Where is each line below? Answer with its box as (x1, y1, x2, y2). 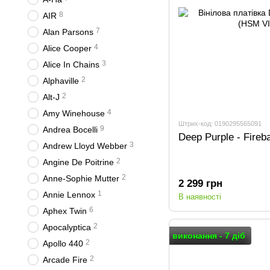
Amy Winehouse (43, 108, 105, 118)
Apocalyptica (43, 222, 91, 232)
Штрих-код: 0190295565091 (178, 120, 262, 128)
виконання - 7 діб (172, 230, 245, 240)
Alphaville (43, 76, 79, 86)
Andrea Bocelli (43, 125, 98, 134)
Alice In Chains (43, 60, 99, 69)
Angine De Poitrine (43, 157, 114, 167)
